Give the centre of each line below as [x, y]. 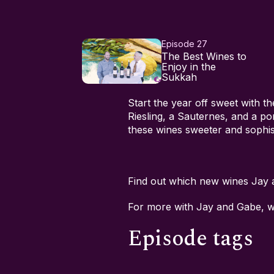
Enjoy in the [189, 67]
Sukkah [179, 77]
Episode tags [191, 239]
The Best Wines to [204, 57]
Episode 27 [184, 44]
